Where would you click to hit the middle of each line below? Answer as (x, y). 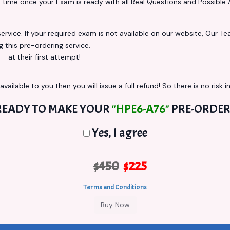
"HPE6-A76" (141, 109)
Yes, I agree (118, 132)
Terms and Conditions (115, 187)
